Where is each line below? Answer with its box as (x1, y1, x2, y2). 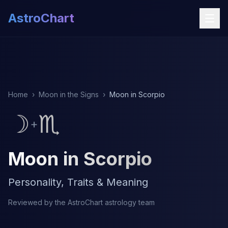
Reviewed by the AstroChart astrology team (8, 198, 155, 207)
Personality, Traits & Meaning (8, 176, 148, 188)
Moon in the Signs (39, 90, 99, 99)
